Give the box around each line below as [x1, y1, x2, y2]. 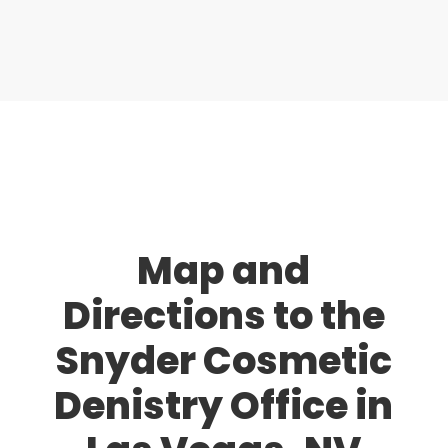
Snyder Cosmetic [55, 333, 392, 387]
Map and [137, 243, 311, 297]
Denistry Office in [54, 378, 394, 432]
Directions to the [62, 288, 385, 342]
